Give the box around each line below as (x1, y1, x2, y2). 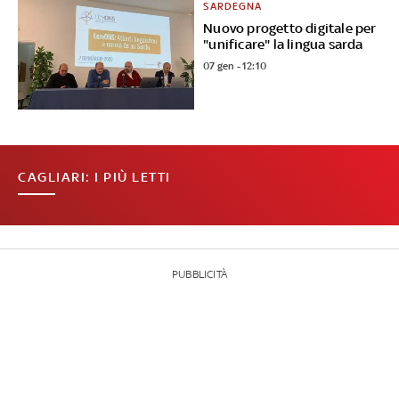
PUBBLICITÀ (172, 268, 227, 281)
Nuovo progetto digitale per (203, 20, 377, 37)
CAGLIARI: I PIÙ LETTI (18, 169, 171, 185)
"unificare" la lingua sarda (203, 37, 363, 53)
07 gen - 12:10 (203, 60, 267, 73)
